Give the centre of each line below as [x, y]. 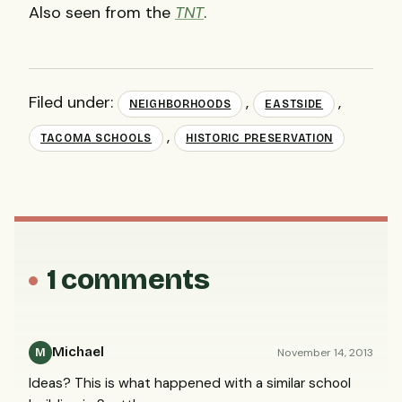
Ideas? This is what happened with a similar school [190, 384]
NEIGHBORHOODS [180, 104]
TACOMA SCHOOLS [96, 138]
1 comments [128, 279]
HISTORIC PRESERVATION [260, 138]
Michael [78, 352]
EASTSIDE [294, 104]
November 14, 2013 [325, 352]
